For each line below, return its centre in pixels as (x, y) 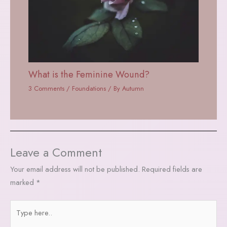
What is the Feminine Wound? (89, 74)
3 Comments (47, 88)
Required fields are (172, 169)
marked (23, 182)
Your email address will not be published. (75, 169)
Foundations (89, 88)
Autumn (133, 88)
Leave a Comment (56, 153)
